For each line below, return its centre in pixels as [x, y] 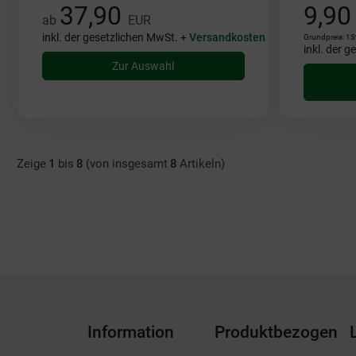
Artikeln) [202, 163]
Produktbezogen [276, 332]
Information [131, 332]
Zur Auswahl [143, 66]
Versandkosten [227, 37]
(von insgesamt [126, 163]
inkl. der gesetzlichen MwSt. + [115, 37]
